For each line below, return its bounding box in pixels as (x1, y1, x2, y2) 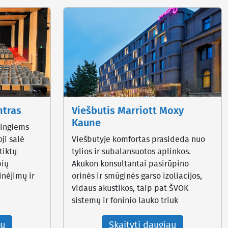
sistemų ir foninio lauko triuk (72, 196, 178, 205)
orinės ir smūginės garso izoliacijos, (72, 172, 202, 180)
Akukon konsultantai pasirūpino (72, 159, 189, 168)
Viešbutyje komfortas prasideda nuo (72, 135, 205, 144)
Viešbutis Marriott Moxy (72, 105, 184, 116)
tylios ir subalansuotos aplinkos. (72, 147, 191, 156)
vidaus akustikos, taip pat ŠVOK (72, 184, 188, 192)
